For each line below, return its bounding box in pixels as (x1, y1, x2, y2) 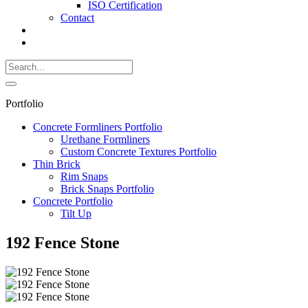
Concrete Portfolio (33, 195, 113, 207)
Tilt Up (60, 207, 91, 219)
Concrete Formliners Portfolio (33, 120, 162, 133)
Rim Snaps (60, 170, 108, 182)
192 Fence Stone (5, 233, 120, 252)
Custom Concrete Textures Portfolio (60, 145, 217, 157)
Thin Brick (33, 157, 80, 170)
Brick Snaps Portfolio (60, 182, 154, 195)
